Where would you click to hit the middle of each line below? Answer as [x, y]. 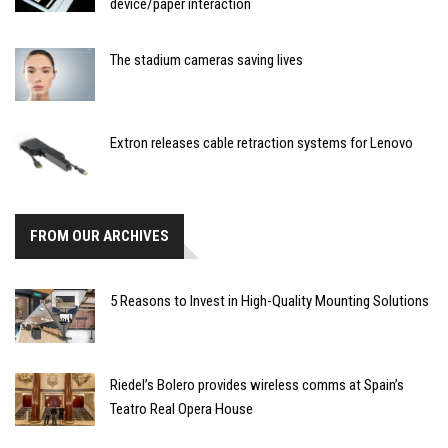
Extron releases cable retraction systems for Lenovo [261, 143]
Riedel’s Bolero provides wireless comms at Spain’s [257, 384]
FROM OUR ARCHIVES [99, 236]
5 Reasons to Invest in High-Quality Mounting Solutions [269, 301]
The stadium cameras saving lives [206, 59]
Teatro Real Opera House [181, 408]
